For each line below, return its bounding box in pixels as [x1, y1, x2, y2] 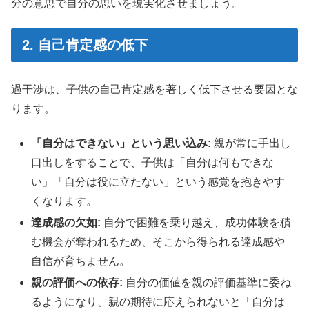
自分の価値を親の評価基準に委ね [123, 277, 292, 289]
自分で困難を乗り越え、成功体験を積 [101, 217, 292, 229]
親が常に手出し [211, 137, 292, 149]
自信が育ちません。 [31, 255, 131, 268]
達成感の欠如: [31, 217, 101, 229]
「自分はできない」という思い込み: [31, 137, 212, 149]
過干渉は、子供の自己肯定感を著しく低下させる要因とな [11, 83, 298, 95]
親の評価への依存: [31, 277, 123, 289]
